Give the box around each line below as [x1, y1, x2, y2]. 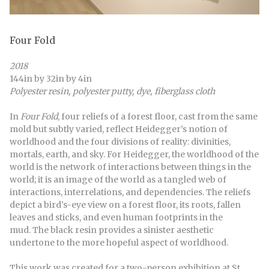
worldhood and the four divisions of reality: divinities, [10, 136, 231, 147]
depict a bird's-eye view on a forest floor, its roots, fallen [10, 199, 241, 210]
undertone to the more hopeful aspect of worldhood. [10, 237, 230, 248]
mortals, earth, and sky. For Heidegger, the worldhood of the [10, 148, 259, 160]
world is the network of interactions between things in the [10, 161, 251, 172]
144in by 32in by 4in [10, 73, 92, 84]
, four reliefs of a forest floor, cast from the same [58, 110, 258, 122]
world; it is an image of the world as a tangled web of [10, 174, 226, 185]
